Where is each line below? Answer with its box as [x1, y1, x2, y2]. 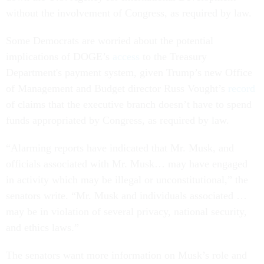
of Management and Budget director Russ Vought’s [6, 82, 228, 94]
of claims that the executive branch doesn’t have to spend [6, 98, 252, 110]
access [113, 50, 140, 62]
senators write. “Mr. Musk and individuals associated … [6, 189, 247, 202]
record [228, 82, 255, 94]
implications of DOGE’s [6, 50, 113, 62]
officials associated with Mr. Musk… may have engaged [6, 157, 247, 170]
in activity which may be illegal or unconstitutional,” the [6, 173, 248, 186]
